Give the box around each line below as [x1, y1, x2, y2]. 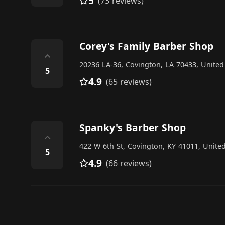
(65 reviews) [106, 76, 152, 87]
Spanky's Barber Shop [79, 121, 186, 134]
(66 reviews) [106, 158, 152, 169]
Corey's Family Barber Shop [79, 39, 213, 53]
